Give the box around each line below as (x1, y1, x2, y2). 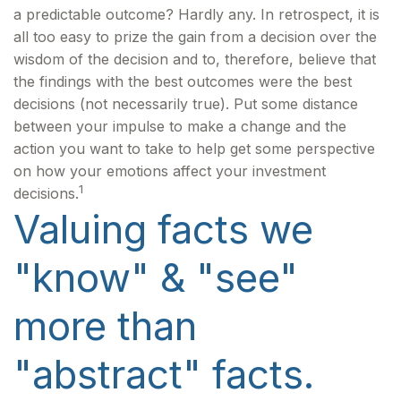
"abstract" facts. (13, 350, 314, 398)
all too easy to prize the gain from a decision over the (13, 28, 377, 46)
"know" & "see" (13, 253, 298, 302)
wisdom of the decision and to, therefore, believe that (13, 50, 376, 68)
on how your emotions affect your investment (13, 162, 326, 180)
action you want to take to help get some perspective (13, 140, 375, 158)
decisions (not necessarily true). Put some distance (13, 95, 358, 113)
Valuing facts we (13, 205, 313, 253)
